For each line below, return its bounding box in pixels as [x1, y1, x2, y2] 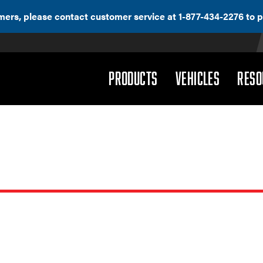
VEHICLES [175, 68, 220, 88]
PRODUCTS [109, 68, 158, 88]
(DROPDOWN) [157, 68, 221, 87]
